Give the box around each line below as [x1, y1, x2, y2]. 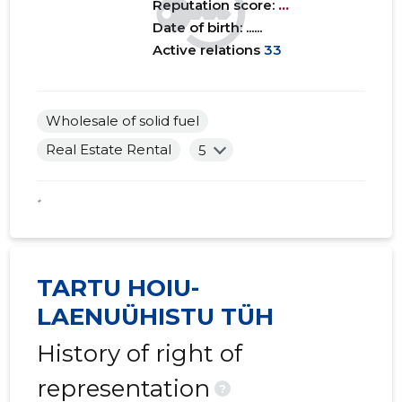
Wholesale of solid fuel [46, 112, 200, 130]
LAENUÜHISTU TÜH [37, 302, 275, 332]
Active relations [153, 41, 261, 59]
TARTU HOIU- [37, 274, 200, 303]
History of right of [37, 339, 243, 369]
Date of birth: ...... [153, 19, 263, 37]
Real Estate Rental [46, 141, 172, 159]
